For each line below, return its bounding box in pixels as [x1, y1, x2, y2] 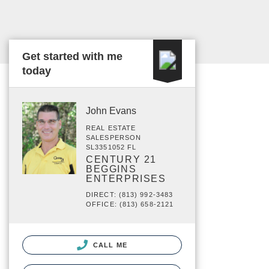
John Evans [86, 106, 136, 116]
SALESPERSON [86, 134, 142, 141]
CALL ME [91, 241, 127, 249]
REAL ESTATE [86, 124, 136, 131]
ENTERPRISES [86, 174, 166, 184]
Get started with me [22, 50, 122, 62]
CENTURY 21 [86, 154, 157, 165]
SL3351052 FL [86, 144, 137, 151]
